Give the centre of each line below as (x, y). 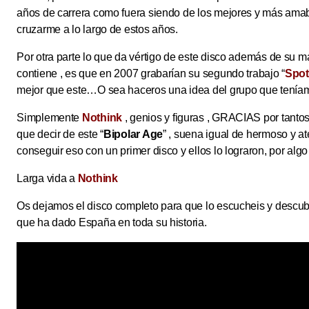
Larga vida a (47, 179)
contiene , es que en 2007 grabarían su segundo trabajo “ (151, 74)
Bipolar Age (133, 134)
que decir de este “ (60, 134)
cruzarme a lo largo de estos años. (97, 30)
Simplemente (49, 118)
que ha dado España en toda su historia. (112, 223)
